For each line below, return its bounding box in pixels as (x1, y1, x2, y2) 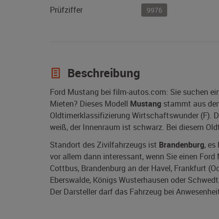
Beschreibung (65, 65, 140, 81)
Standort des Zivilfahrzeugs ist (50, 139, 159, 151)
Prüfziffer (50, 4, 83, 16)
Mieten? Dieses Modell (50, 98, 130, 109)
